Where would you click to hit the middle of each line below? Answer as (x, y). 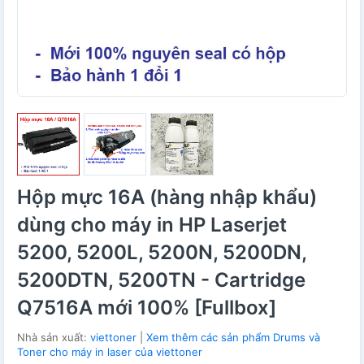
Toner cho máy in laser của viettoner (110, 352)
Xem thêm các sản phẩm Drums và (233, 338)
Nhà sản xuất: (54, 338)
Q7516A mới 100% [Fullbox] (147, 308)
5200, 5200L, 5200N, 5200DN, (162, 253)
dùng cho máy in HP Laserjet (152, 225)
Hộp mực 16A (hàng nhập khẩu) (167, 197)
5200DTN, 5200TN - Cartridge (161, 280)
